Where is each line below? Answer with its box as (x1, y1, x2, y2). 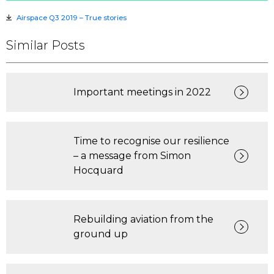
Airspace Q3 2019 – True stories (16, 13, 127, 22)
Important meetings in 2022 (73, 86, 211, 98)
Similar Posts (6, 38, 85, 53)
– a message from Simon (73, 150, 191, 161)
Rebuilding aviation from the (73, 213, 213, 225)
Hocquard (73, 165, 124, 176)
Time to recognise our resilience (73, 135, 229, 147)
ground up (73, 228, 128, 240)
